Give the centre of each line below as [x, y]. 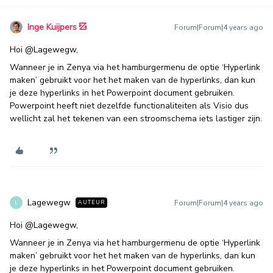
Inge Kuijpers [52, 27]
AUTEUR [91, 202]
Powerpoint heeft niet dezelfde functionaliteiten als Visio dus [129, 106]
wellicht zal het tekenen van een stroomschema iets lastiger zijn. [136, 119]
